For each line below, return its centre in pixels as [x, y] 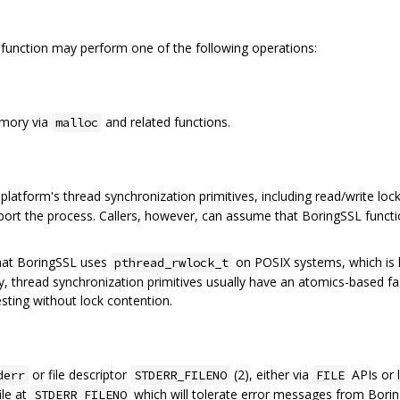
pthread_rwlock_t [171, 263]
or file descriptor [79, 374]
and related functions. [166, 121]
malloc [77, 122]
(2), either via [271, 374]
